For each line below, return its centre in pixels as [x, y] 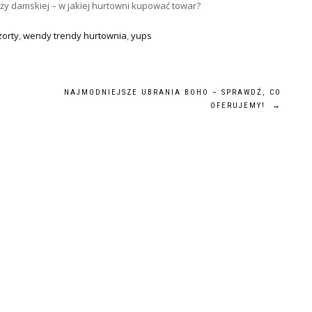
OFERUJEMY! [241, 106]
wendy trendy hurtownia [75, 36]
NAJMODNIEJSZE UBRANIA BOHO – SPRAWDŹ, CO [173, 92]
